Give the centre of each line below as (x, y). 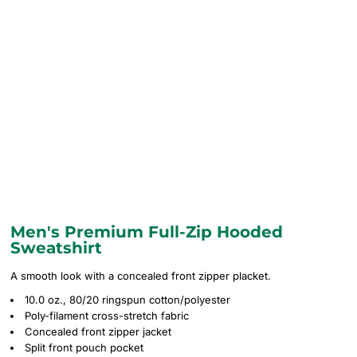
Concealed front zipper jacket (98, 331)
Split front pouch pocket (84, 347)
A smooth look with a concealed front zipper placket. (141, 276)
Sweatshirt (56, 248)
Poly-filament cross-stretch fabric (107, 316)
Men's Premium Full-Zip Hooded (147, 232)
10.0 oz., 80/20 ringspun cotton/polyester (127, 300)
